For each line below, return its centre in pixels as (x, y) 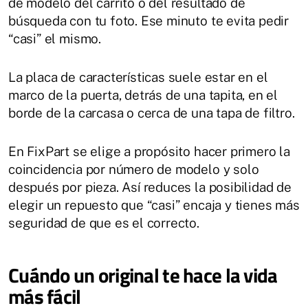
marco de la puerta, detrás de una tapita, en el (143, 95)
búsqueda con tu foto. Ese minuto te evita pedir (149, 20)
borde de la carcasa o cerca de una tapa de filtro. (152, 112)
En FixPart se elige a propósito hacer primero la (149, 151)
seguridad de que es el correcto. (104, 222)
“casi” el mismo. (55, 38)
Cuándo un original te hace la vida (143, 275)
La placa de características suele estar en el (138, 77)
